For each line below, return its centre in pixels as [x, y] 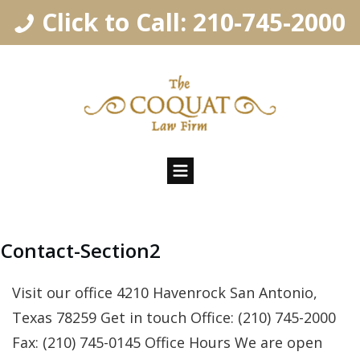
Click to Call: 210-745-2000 [194, 22]
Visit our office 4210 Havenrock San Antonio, [165, 293]
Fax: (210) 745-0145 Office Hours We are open [167, 343]
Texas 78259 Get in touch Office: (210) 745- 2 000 [174, 318]
